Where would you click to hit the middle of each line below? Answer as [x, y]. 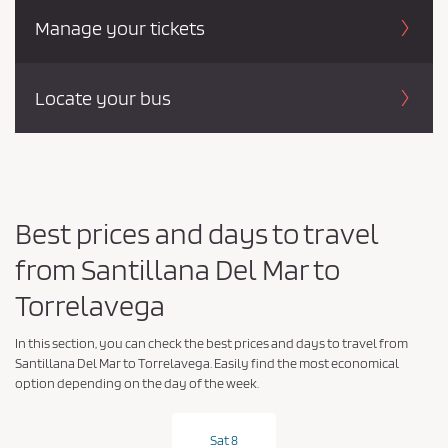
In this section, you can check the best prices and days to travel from [211, 342]
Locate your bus [103, 97]
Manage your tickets [120, 27]
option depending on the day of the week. [137, 382]
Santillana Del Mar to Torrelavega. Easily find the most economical [207, 362]
